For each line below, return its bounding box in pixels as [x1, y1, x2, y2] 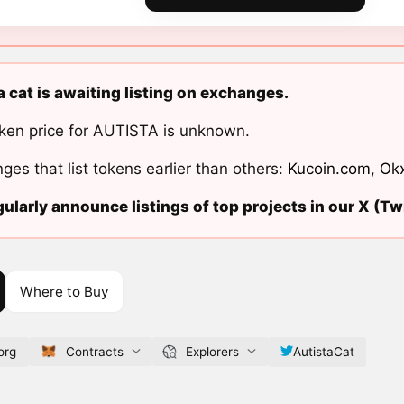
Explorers [185, 344, 239, 359]
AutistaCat [292, 344, 354, 359]
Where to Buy [19, 282, 109, 300]
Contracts [65, 344, 124, 359]
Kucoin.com [287, 160, 371, 179]
